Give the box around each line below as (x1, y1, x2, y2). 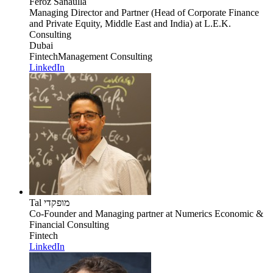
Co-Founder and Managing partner (29, 208, 163, 219)
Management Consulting (58, 51, 152, 62)
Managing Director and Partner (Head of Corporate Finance (29, 7, 259, 18)
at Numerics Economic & (163, 208, 263, 219)
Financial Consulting (29, 219, 109, 230)
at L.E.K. (193, 18, 231, 29)
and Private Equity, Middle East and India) (29, 18, 193, 29)
